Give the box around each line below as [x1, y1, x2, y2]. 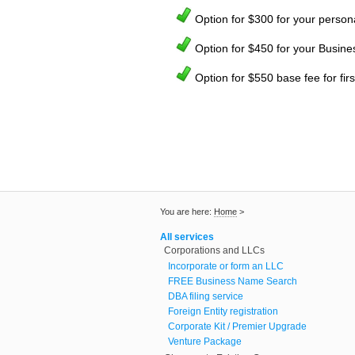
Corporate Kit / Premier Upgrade [168, 320, 307, 332]
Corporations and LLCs [164, 244, 265, 256]
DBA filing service [168, 290, 243, 302]
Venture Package [168, 335, 242, 347]
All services [160, 231, 214, 242]
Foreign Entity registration [168, 305, 278, 317]
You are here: [160, 206, 214, 216]
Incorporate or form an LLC [168, 260, 284, 272]
